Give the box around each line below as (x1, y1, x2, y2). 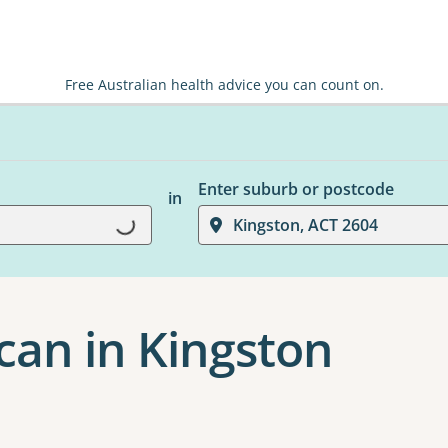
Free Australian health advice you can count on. (64, 75, 384, 94)
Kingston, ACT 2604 (232, 214, 378, 236)
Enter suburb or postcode (197, 178, 394, 200)
